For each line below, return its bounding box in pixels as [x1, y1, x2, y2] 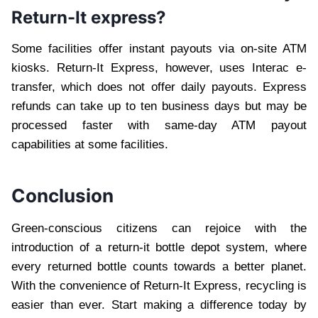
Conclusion [11, 184, 114, 207]
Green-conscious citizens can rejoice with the [11, 221, 307, 235]
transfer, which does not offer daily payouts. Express [11, 79, 307, 94]
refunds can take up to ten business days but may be [11, 99, 307, 113]
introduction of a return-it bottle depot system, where [11, 240, 307, 254]
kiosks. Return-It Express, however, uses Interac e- [11, 60, 307, 75]
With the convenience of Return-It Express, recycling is [11, 278, 307, 292]
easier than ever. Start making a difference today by [11, 297, 307, 312]
